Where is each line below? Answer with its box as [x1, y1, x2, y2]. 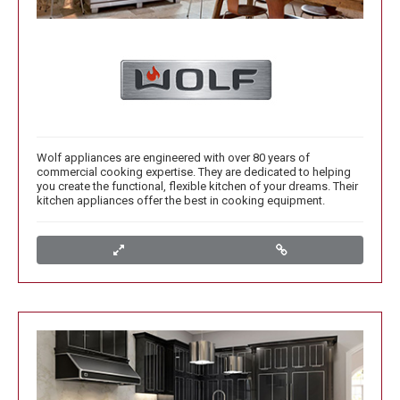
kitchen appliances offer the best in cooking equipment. [37, 194, 325, 208]
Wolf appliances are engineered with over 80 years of [37, 151, 310, 165]
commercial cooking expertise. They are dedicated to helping [37, 165, 351, 179]
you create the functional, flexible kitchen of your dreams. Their [37, 179, 358, 194]
